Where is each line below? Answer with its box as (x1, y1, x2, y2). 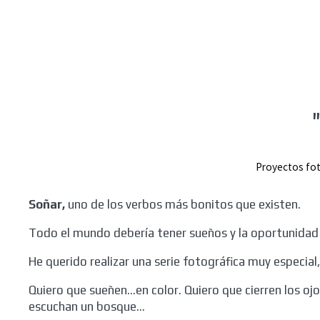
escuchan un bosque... (29, 299, 145, 314)
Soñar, (29, 197, 68, 211)
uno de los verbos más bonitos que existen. (68, 197, 301, 211)
